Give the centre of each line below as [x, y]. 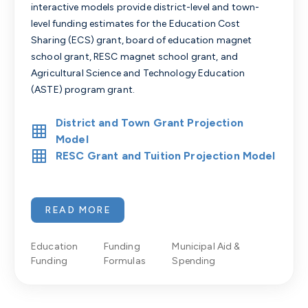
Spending [194, 261]
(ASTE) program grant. [83, 89]
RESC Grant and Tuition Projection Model [166, 155]
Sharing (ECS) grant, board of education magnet [142, 40]
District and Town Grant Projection [150, 122]
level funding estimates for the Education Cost [136, 23]
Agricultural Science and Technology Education [138, 73]
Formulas [124, 261]
